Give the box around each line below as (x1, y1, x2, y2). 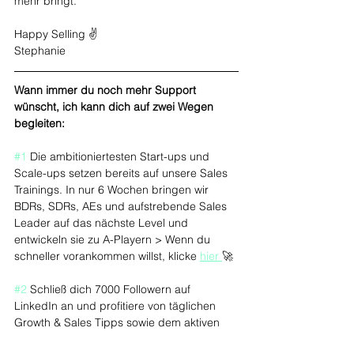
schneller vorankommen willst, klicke (14, 249, 200, 263)
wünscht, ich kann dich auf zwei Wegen (14, 100, 217, 114)
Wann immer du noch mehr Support (14, 83, 199, 97)
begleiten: (14, 116, 65, 130)
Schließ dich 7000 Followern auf (27, 282, 194, 296)
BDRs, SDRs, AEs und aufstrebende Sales (14, 199, 230, 213)
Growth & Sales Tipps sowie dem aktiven (14, 315, 223, 330)
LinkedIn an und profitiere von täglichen (14, 299, 219, 313)
